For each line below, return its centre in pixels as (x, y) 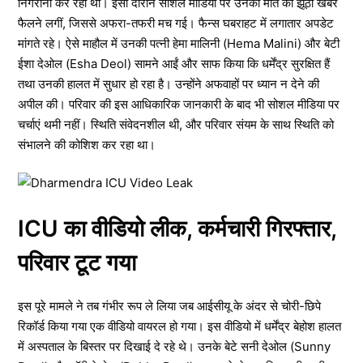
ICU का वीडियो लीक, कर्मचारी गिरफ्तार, (177, 228)
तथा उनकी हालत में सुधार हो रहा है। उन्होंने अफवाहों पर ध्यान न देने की (169, 83)
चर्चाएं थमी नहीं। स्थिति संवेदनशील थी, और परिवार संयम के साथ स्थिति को (176, 124)
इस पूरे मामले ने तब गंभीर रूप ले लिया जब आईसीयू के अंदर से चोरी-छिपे (169, 305)
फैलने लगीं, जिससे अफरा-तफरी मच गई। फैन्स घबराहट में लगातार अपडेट (176, 23)
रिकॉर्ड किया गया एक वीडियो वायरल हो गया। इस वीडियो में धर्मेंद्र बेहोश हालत (179, 326)
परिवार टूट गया (77, 262)
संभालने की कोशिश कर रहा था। (87, 144)
